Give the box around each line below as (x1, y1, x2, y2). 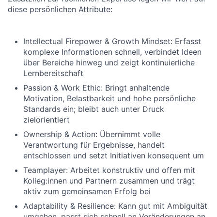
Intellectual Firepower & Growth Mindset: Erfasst (23, 36, 201, 46)
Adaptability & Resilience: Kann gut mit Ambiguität (23, 201, 207, 211)
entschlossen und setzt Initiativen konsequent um (23, 151, 204, 160)
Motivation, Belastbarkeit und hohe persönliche (23, 93, 196, 103)
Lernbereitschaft (23, 68, 83, 78)
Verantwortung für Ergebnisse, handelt (23, 140, 165, 150)
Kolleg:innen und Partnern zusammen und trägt (23, 176, 195, 186)
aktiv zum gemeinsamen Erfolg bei (23, 186, 151, 196)
